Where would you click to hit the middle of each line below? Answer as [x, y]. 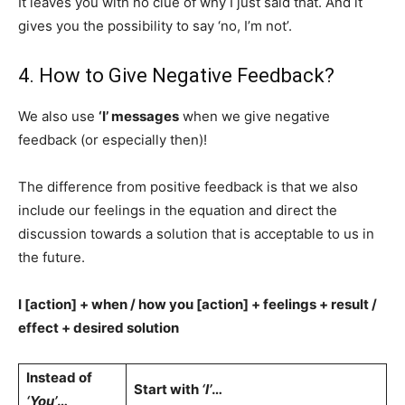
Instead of [59, 377]
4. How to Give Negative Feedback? [176, 75]
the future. [52, 257]
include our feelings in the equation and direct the [178, 210]
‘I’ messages [139, 116]
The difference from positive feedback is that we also [188, 186]
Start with [168, 389]
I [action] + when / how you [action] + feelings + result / [198, 304]
